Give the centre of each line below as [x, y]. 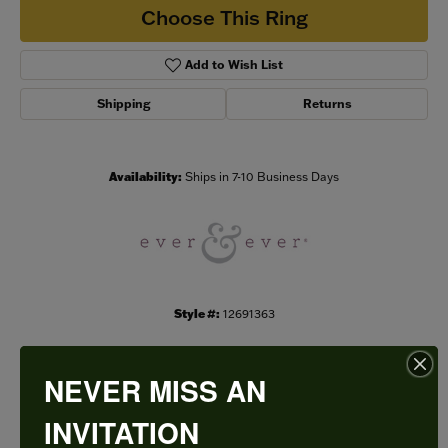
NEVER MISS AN [155, 390]
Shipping [123, 104]
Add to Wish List [234, 65]
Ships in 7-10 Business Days [262, 177]
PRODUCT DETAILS [224, 409]
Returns [327, 104]
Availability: [145, 177]
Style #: [196, 314]
